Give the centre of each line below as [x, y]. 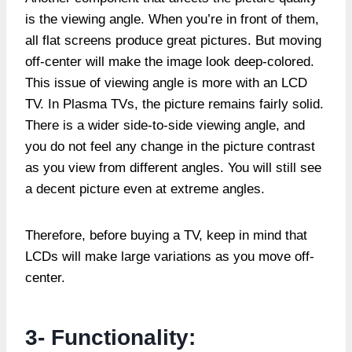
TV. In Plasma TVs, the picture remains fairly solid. [174, 104]
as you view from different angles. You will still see [173, 167]
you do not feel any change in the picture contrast [170, 146]
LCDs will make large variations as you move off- [170, 256]
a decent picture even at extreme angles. [149, 189]
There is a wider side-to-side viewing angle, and [165, 125]
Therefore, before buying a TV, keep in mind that [166, 235]
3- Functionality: [117, 337]
